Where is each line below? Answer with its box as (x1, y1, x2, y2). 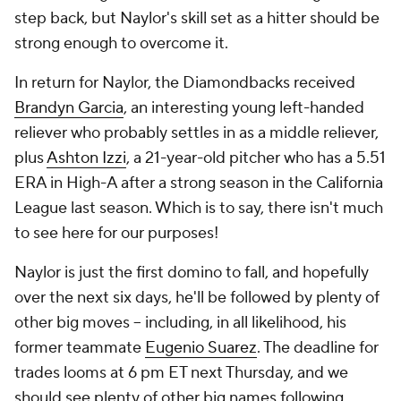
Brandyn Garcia (14, 98, 124, 118)
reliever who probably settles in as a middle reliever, (14, 123, 379, 143)
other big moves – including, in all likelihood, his (14, 312, 346, 333)
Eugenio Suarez (145, 337, 257, 358)
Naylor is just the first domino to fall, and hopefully (14, 262, 369, 283)
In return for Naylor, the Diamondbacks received (14, 73, 355, 93)
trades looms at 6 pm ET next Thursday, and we (14, 363, 348, 383)
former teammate (14, 337, 145, 358)
